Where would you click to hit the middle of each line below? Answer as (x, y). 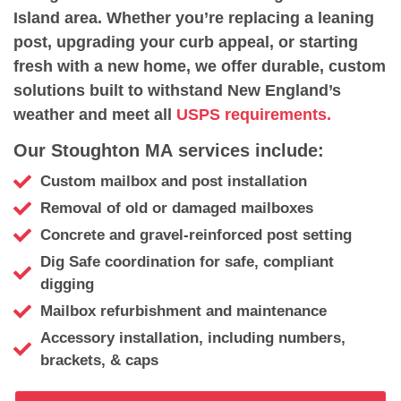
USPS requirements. (254, 114)
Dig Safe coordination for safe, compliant (187, 262)
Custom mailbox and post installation (174, 182)
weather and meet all (95, 114)
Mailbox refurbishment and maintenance (183, 311)
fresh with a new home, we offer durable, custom (200, 66)
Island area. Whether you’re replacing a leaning (194, 17)
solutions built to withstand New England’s (177, 90)
